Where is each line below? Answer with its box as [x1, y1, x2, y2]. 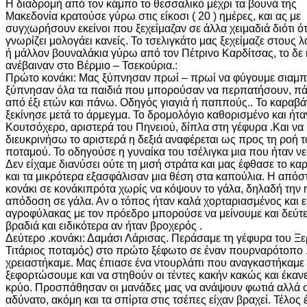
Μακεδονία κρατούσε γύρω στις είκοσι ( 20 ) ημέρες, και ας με [5, 10, 301, 22]
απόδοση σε [5, 195, 68, 207]
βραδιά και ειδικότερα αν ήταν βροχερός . [5, 219, 202, 232]
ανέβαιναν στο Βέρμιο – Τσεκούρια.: [5, 59, 177, 71]
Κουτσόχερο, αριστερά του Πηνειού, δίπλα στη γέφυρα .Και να [5, 121, 304, 133]
